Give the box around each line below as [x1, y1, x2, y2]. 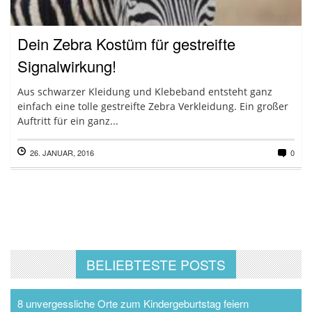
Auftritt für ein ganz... [17, 114, 118, 127]
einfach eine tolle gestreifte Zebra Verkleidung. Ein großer [17, 100, 288, 113]
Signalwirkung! [17, 55, 116, 77]
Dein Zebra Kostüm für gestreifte [17, 33, 235, 54]
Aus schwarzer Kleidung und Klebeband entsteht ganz [17, 85, 272, 98]
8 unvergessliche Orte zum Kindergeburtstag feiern [17, 296, 249, 311]
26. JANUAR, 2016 [30, 147, 94, 158]
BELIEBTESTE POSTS [86, 255, 226, 274]
